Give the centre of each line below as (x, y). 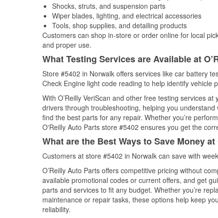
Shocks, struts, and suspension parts (109, 6)
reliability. (56, 209)
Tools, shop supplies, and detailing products (119, 25)
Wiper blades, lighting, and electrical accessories (127, 16)
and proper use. (67, 45)
